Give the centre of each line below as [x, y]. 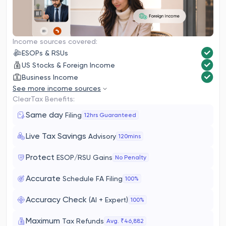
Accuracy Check [56, 200]
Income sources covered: [55, 41]
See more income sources [57, 88]
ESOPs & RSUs [45, 53]
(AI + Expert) [107, 200]
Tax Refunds [83, 221]
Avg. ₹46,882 [125, 221]
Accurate [44, 178]
